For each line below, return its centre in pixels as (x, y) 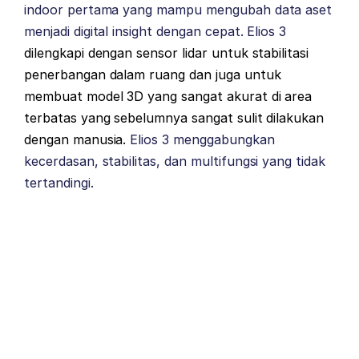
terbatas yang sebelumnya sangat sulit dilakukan (174, 118)
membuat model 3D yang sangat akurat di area (168, 96)
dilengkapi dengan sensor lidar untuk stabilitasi (167, 53)
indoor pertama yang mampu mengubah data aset (178, 10)
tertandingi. (59, 183)
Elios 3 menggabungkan (200, 139)
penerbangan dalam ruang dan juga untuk (153, 75)
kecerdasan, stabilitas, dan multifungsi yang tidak (175, 161)
